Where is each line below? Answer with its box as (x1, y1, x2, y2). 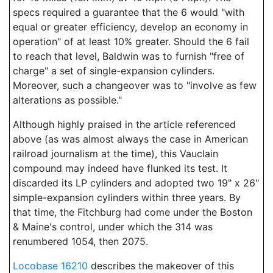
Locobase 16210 (13, 260, 88, 272)
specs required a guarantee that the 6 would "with (13, 6, 244, 18)
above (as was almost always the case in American (13, 133, 248, 145)
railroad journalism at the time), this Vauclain (13, 147, 218, 160)
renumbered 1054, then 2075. (13, 235, 148, 247)
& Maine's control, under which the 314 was (13, 221, 213, 233)
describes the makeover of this (88, 260, 234, 272)
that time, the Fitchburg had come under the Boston (13, 206, 252, 218)
